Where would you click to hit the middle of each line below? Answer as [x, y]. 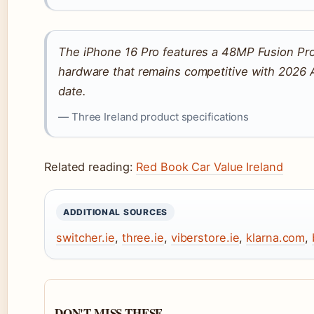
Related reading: [90, 167]
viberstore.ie [205, 238]
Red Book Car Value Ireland [210, 167]
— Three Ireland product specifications [154, 117]
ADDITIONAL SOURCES [115, 212]
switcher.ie [86, 238]
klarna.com [276, 238]
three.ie [143, 238]
